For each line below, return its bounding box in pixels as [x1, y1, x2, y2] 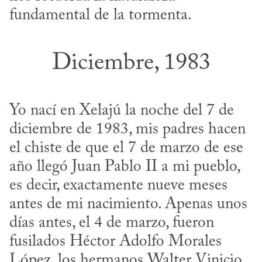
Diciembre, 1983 [51, 51, 211, 76]
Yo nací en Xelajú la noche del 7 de [9, 103, 234, 119]
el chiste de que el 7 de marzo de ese [9, 140, 243, 157]
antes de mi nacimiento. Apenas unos [9, 196, 247, 213]
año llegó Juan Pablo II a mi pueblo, [9, 159, 240, 175]
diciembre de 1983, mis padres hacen [9, 122, 246, 138]
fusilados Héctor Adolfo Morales [9, 234, 222, 250]
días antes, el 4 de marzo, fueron [9, 215, 214, 232]
